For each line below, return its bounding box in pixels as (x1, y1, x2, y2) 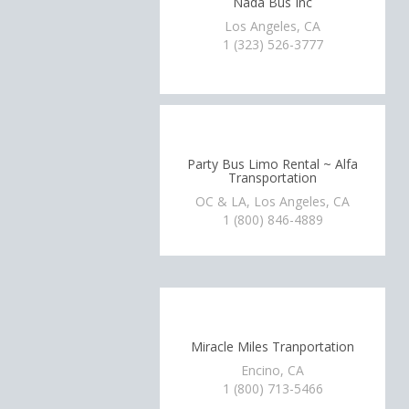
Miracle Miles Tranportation (191, 338, 355, 355)
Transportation (228, 169, 318, 186)
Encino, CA (241, 361, 305, 379)
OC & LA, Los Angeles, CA (195, 192, 351, 210)
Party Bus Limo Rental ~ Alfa (187, 155, 359, 173)
